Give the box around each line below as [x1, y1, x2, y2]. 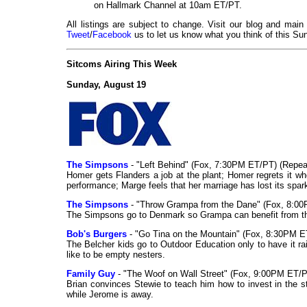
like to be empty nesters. [66, 249, 165, 260]
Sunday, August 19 [66, 79, 146, 90]
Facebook [93, 29, 132, 40]
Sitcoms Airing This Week [66, 59, 177, 70]
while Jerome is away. [66, 289, 153, 300]
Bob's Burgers [66, 229, 127, 240]
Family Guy [66, 269, 115, 280]
